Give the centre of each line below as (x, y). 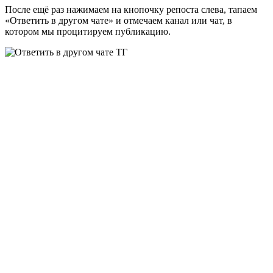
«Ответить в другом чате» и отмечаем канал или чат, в (119, 21)
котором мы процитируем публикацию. (88, 32)
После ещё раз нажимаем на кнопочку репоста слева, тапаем (131, 10)
